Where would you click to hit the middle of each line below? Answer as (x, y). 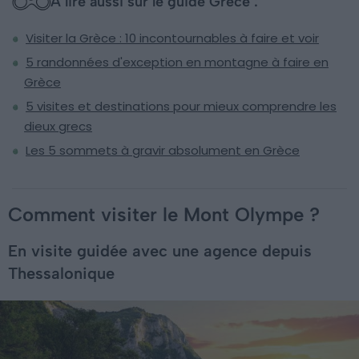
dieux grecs (58, 126)
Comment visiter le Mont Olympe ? (164, 214)
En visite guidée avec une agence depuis (160, 250)
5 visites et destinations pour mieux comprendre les (181, 106)
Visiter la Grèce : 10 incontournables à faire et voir (172, 38)
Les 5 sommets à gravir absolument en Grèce (163, 150)
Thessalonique (61, 273)
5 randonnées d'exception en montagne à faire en (177, 62)
